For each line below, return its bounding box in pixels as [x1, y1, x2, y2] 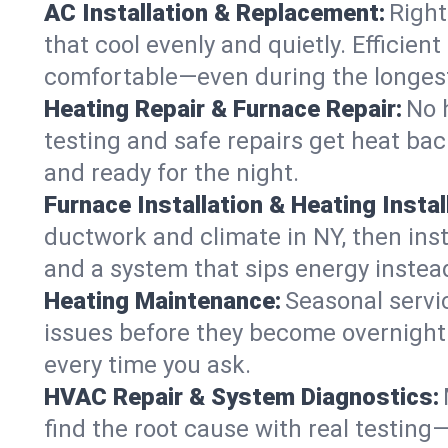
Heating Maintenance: [44, 287, 281, 315]
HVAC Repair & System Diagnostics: [44, 383, 439, 411]
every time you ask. [44, 351, 251, 379]
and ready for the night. [44, 159, 299, 187]
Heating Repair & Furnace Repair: [44, 95, 402, 123]
